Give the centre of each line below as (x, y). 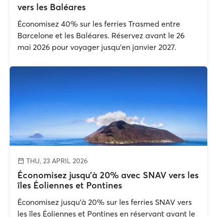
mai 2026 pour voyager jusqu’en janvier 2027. (97, 47)
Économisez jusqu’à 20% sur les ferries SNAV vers (105, 202)
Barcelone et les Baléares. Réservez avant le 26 (101, 35)
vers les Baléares (52, 7)
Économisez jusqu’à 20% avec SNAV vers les (108, 175)
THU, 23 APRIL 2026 (56, 161)
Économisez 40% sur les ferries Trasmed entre (99, 24)
